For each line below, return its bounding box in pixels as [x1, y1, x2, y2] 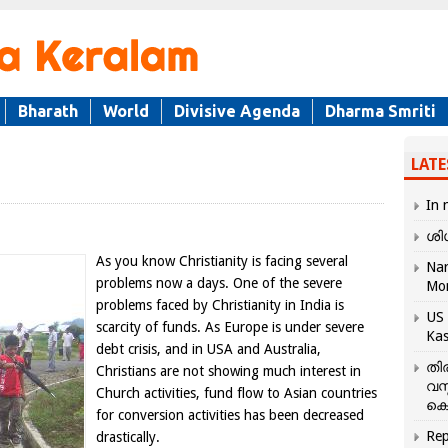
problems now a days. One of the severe [96, 275, 342, 291]
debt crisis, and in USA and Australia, [96, 341, 321, 357]
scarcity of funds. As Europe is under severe [96, 319, 364, 335]
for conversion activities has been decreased [96, 407, 364, 423]
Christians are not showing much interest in [96, 363, 361, 379]
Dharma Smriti [325, 102, 436, 120]
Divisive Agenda [174, 102, 300, 120]
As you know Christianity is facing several [96, 253, 348, 269]
